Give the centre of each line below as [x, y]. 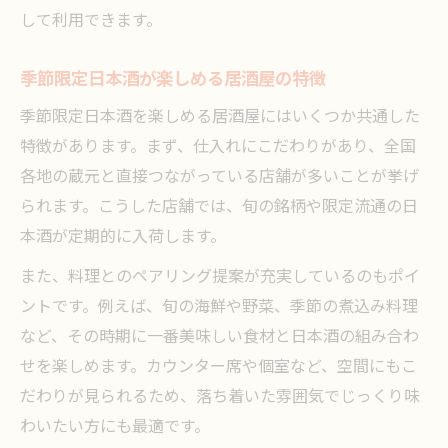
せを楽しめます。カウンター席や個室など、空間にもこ [218, 367]
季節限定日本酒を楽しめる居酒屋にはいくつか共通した [220, 117]
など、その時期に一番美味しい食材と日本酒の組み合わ [219, 337]
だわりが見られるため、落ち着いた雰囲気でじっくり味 [220, 397]
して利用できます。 [91, 21]
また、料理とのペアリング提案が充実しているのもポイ [220, 277]
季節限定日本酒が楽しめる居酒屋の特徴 [173, 79]
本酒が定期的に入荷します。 [123, 237]
